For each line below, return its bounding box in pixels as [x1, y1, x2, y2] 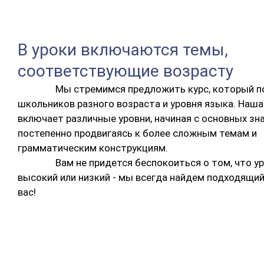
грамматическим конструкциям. [18, 141, 168, 154]
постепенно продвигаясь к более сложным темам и [18, 127, 257, 139]
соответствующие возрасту [18, 61, 233, 81]
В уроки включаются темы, [18, 39, 228, 60]
